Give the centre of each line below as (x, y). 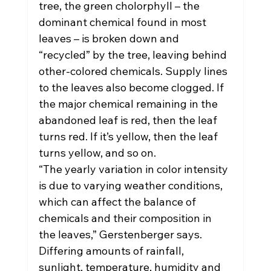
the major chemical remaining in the (129, 104)
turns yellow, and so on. (97, 153)
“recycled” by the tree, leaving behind (134, 55)
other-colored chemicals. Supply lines (134, 71)
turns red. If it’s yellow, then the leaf (129, 136)
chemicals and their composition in (126, 218)
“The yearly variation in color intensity (134, 169)
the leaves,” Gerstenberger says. (121, 234)
